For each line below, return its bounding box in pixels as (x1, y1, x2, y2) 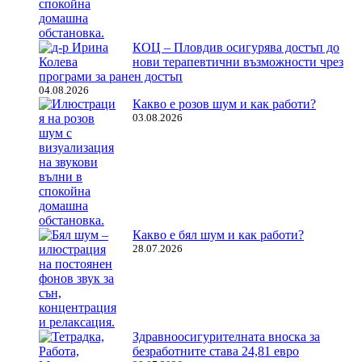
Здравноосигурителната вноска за (133, 330, 320, 344)
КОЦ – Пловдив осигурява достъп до (133, 40, 339, 55)
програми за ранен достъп (39, 69, 183, 84)
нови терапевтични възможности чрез (133, 55, 343, 69)
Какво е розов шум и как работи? (133, 97, 316, 112)
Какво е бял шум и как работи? (133, 228, 304, 242)
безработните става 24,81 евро (133, 344, 299, 359)
